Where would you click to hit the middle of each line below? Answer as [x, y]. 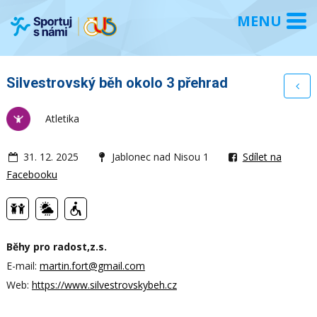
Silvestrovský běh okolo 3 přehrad [117, 82]
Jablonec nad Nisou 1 [161, 156]
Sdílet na [262, 156]
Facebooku [31, 174]
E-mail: [23, 265]
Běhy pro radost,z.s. [56, 246]
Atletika [62, 118]
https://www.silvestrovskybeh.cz [104, 284]
